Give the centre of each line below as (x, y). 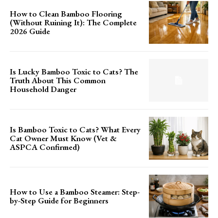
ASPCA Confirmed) (45, 147)
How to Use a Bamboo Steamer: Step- (75, 192)
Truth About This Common (58, 80)
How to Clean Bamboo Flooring (66, 13)
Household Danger (43, 89)
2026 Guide (30, 31)
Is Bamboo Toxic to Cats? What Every (75, 130)
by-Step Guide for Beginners (59, 201)
